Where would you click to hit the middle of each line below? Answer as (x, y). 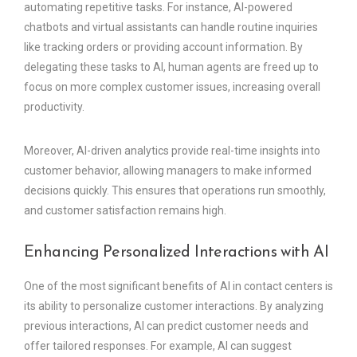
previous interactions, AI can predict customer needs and (166, 326)
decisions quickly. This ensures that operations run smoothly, (175, 190)
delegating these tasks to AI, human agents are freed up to (171, 67)
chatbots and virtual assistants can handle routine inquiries (171, 27)
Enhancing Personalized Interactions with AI (177, 252)
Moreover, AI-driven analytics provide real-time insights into (172, 150)
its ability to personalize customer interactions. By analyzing (174, 306)
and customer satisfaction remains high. (125, 210)
